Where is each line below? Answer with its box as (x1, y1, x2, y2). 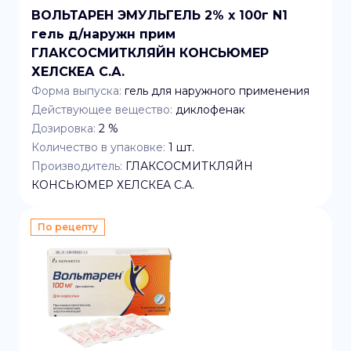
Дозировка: (31, 121, 96, 136)
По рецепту (38, 221, 98, 233)
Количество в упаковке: (31, 140, 165, 154)
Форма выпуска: (31, 84, 121, 98)
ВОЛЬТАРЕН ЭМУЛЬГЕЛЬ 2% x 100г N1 (31, 8, 288, 23)
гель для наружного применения (125, 84, 309, 98)
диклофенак (175, 103, 245, 117)
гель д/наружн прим (31, 27, 175, 42)
